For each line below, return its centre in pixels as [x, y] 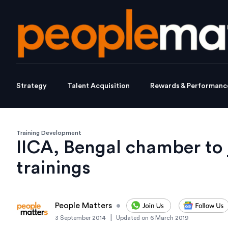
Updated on [132, 218]
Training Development [49, 133]
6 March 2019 [169, 218]
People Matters [83, 206]
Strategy [32, 86]
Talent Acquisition [98, 86]
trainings [53, 168]
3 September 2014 [80, 218]
